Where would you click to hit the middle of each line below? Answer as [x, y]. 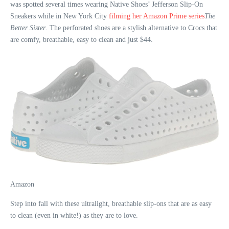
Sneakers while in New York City [59, 16]
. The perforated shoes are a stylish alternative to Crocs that [131, 28]
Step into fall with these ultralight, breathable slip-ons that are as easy [111, 203]
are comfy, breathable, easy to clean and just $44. [82, 40]
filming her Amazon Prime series [156, 16]
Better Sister [28, 28]
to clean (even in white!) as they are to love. [74, 215]
